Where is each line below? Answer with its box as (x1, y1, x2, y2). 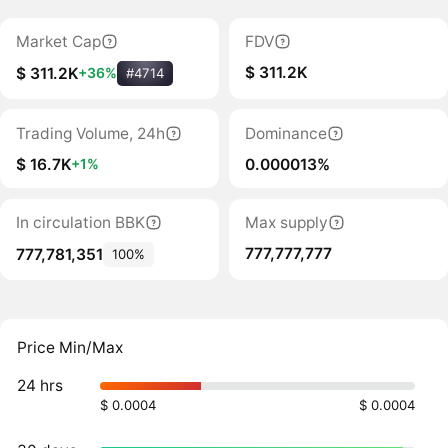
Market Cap (15, 32, 101, 51)
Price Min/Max (17, 337, 124, 357)
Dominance (244, 123, 327, 143)
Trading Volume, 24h (15, 123, 165, 143)
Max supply (244, 213, 328, 233)
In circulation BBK (15, 213, 145, 233)
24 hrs (17, 376, 64, 396)
